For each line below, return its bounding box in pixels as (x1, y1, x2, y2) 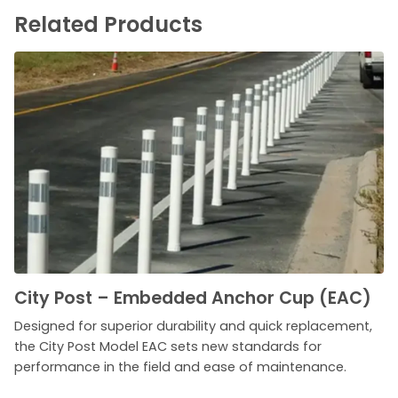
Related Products (14, 10, 203, 39)
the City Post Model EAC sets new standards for (14, 337, 322, 355)
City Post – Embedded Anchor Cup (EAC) (14, 285, 371, 310)
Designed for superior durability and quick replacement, (14, 316, 372, 335)
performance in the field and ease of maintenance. (14, 357, 346, 376)
